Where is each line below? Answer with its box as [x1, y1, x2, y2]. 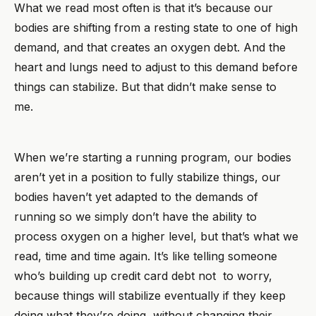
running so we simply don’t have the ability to [14, 209, 257, 224]
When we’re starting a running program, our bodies [14, 150, 291, 164]
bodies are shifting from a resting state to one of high [14, 20, 298, 35]
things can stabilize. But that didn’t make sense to [14, 79, 276, 94]
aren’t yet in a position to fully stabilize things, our [14, 169, 281, 184]
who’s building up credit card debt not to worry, [14, 268, 272, 283]
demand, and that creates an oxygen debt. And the [14, 39, 286, 54]
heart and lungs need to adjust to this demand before [14, 59, 298, 74]
